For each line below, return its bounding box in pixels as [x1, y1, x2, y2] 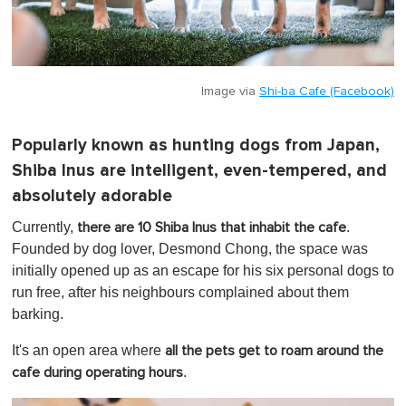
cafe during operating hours [12, 364, 183, 380]
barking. [12, 305, 63, 322]
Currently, [12, 218, 77, 235]
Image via [201, 84, 259, 98]
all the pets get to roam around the [165, 343, 383, 358]
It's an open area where [12, 342, 165, 358]
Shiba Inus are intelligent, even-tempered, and [12, 159, 387, 181]
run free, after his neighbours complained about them [12, 284, 349, 300]
